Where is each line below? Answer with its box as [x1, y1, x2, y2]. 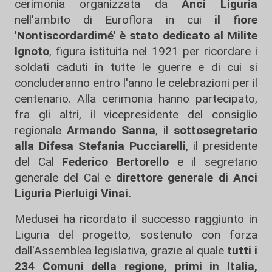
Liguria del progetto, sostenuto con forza [15, 227, 257, 242]
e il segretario [169, 154, 258, 169]
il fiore [201, 12, 258, 27]
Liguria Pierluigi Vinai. [15, 186, 131, 200]
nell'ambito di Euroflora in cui [15, 12, 202, 27]
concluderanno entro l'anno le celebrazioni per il [15, 75, 257, 90]
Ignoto [15, 44, 49, 58]
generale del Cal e [15, 170, 116, 185]
